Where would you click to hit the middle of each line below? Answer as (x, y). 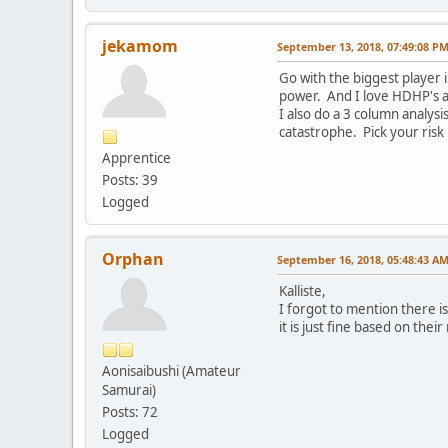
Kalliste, (302, 290)
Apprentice (136, 157)
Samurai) (129, 389)
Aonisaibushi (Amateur (171, 370)
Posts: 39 (130, 179)
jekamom (140, 45)
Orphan (133, 258)
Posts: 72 (130, 411)
